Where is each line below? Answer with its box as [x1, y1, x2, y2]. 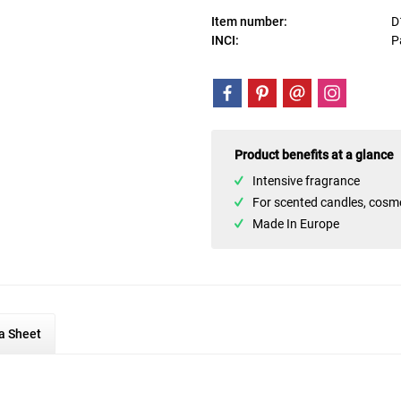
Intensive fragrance [252, 174, 361, 188]
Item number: [211, 14, 288, 29]
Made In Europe [252, 217, 340, 231]
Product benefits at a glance [235, 148, 395, 162]
